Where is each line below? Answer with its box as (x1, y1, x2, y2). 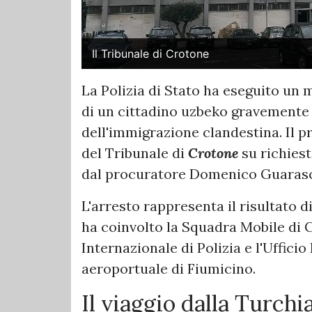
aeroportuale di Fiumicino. (81, 260, 256, 278)
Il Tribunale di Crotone (92, 47, 209, 61)
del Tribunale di (81, 144, 188, 162)
